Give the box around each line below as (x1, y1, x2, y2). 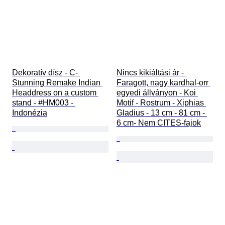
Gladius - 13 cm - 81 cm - (117, 108, 207, 118)
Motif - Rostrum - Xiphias (117, 98, 206, 107)
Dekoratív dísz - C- (12, 68, 80, 77)
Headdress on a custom (12, 88, 98, 97)
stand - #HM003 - (12, 98, 75, 107)
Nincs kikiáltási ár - (117, 68, 186, 77)
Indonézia (12, 108, 47, 118)
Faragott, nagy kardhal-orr (117, 78, 210, 87)
